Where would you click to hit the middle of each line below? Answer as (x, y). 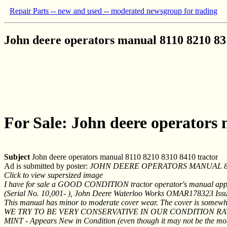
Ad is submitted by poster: (47, 166)
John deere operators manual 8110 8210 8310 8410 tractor (124, 157)
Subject (17, 157)
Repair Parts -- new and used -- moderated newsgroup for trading (113, 11)
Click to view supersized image (53, 175)
